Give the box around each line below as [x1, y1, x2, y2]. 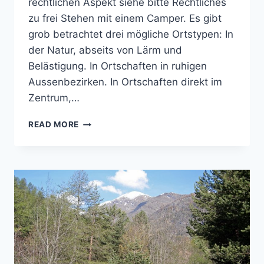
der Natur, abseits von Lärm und [28, 44, 182, 57]
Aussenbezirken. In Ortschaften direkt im [28, 76, 222, 88]
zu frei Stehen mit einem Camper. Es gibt [28, 12, 222, 25]
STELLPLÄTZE [78, 166, 138, 176]
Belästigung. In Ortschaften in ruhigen [28, 60, 207, 72]
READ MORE [28, 120, 80, 130]
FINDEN [78, 179, 111, 189]
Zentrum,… [28, 92, 80, 104]
